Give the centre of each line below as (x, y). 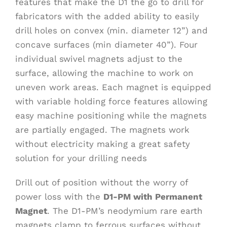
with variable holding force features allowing (111, 102)
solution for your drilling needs (81, 158)
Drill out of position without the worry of (102, 183)
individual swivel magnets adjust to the (99, 59)
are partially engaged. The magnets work (102, 130)
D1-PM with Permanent (153, 197)
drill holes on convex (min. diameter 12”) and (111, 31)
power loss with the (59, 197)
